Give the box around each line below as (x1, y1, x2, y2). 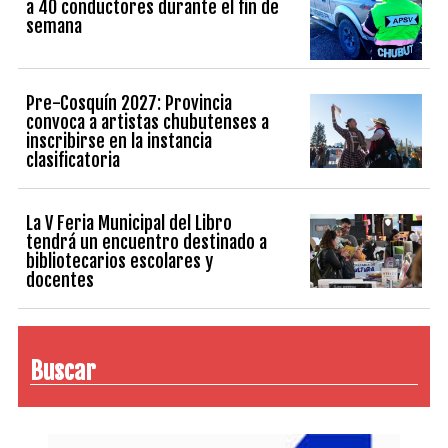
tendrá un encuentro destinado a (26, 230, 268, 253)
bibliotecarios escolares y (26, 249, 214, 272)
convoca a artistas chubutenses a (26, 110, 270, 133)
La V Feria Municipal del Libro (26, 211, 233, 234)
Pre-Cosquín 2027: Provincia (26, 91, 233, 114)
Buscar (30, 355, 96, 386)
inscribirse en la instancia (26, 129, 213, 152)
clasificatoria (26, 148, 121, 171)
